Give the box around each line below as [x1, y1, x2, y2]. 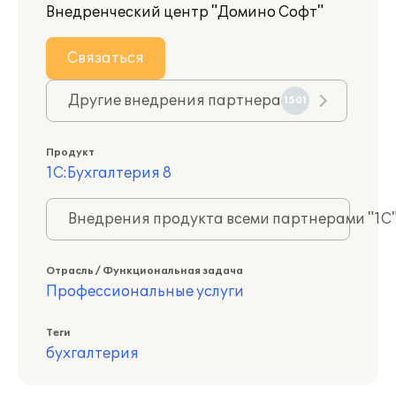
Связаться [67, 49, 144, 67]
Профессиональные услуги [46, 283, 244, 301]
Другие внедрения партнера [68, 92, 281, 110]
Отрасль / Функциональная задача [46, 265, 243, 277]
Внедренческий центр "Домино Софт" [46, 4, 324, 21]
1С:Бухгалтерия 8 [46, 164, 171, 182]
